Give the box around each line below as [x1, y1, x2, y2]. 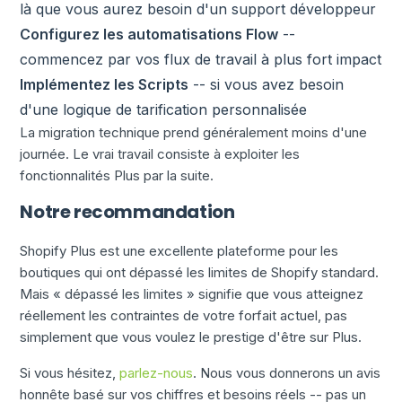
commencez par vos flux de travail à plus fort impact [20, 50, 382, 68]
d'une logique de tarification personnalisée [20, 100, 308, 118]
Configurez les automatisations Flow [20, 25, 279, 43]
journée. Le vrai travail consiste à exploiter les [20, 145, 301, 162]
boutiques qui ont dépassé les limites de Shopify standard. [20, 264, 380, 281]
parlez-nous [119, 364, 194, 381]
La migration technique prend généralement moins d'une [20, 124, 368, 141]
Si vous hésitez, [20, 364, 120, 381]
